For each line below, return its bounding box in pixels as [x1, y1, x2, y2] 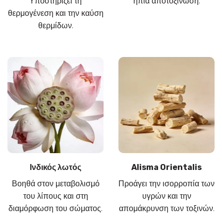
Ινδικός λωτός [30, 162, 81, 172]
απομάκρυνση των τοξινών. [118, 203, 215, 213]
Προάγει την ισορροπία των [118, 178, 215, 188]
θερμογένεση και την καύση [7, 8, 104, 18]
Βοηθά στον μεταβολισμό [11, 178, 100, 188]
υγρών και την [142, 191, 191, 201]
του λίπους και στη [23, 191, 88, 201]
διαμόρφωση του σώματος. [8, 203, 103, 213]
